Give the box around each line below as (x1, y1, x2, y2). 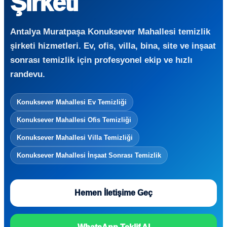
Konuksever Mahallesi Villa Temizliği (17, 134, 133, 141)
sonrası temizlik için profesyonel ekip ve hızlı (10, 55, 193, 64)
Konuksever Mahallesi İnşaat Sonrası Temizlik (17, 152, 161, 159)
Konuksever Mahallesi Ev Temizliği (17, 98, 127, 106)
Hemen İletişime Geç (74, 188, 153, 197)
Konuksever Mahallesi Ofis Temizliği (17, 116, 131, 124)
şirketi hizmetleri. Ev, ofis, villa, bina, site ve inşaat (10, 41, 216, 50)
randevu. (10, 69, 45, 79)
